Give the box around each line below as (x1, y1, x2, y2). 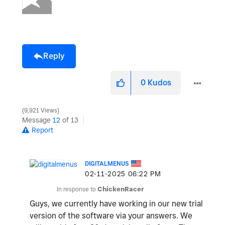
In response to (57, 185, 97, 193)
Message (22, 116, 53, 125)
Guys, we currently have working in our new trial (30, 199, 203, 209)
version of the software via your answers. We (30, 211, 192, 221)
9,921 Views (23, 107, 59, 115)
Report (32, 126, 53, 135)
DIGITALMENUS (85, 160, 129, 168)
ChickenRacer (97, 185, 144, 193)
